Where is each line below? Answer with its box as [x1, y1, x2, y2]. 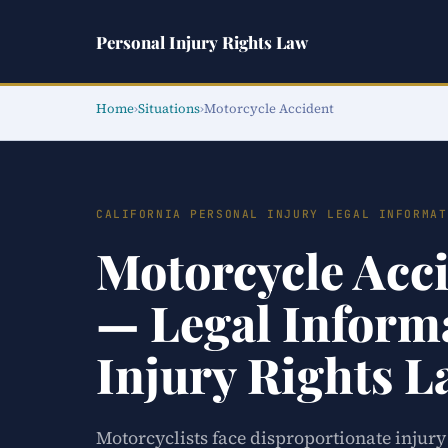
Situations [138, 100, 200, 117]
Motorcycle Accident [204, 100, 334, 117]
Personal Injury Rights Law [96, 30, 308, 53]
